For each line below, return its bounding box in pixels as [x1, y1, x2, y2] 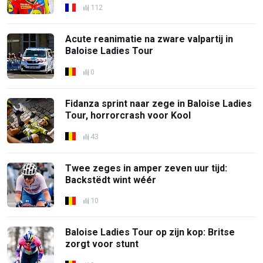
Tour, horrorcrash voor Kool [65, 109, 191, 121]
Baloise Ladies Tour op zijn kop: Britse [65, 227, 235, 238]
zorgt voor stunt [65, 238, 139, 250]
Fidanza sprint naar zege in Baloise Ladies [65, 97, 252, 109]
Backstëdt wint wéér [65, 174, 157, 186]
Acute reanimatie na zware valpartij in [65, 33, 234, 45]
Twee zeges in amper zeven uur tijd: [65, 162, 228, 174]
